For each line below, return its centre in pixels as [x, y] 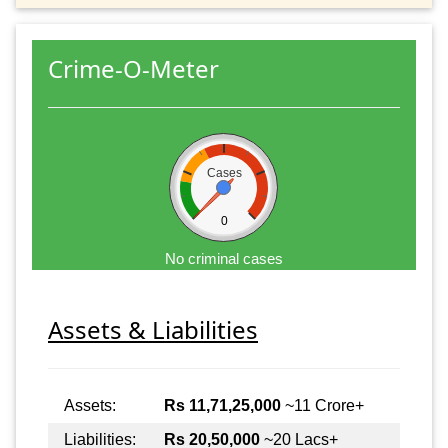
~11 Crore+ [322, 405]
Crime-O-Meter [133, 68]
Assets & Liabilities [153, 329]
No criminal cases [224, 258]
